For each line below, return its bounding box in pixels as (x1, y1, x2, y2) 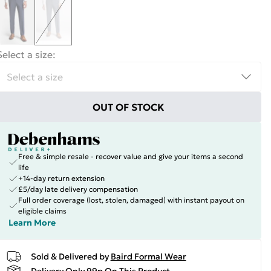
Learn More (8, 217, 56, 228)
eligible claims (18, 206, 67, 215)
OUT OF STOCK (93, 101, 165, 113)
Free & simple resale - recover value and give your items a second (18, 152, 243, 161)
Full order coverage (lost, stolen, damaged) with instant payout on (18, 195, 244, 204)
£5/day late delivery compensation (18, 184, 138, 194)
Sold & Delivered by (30, 250, 109, 262)
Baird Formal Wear (110, 250, 186, 262)
